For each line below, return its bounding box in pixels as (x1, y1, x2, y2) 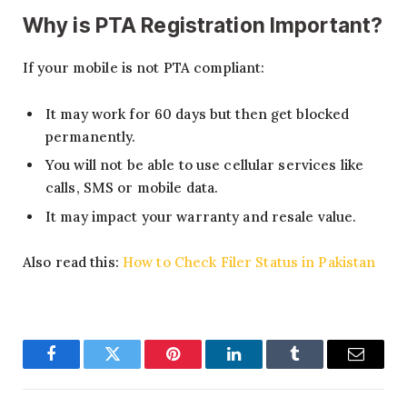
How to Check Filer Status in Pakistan (122, 253, 376, 272)
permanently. (45, 127, 136, 145)
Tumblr (293, 359, 342, 376)
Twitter (111, 359, 158, 376)
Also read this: (23, 253, 123, 272)
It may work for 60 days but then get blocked (45, 104, 350, 123)
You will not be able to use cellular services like (45, 156, 364, 174)
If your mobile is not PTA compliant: (23, 59, 265, 77)
